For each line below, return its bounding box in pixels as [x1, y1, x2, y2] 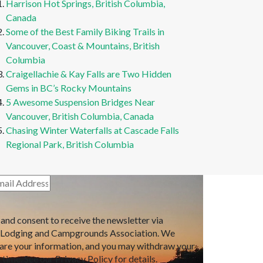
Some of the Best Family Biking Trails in [6, 26, 164, 37]
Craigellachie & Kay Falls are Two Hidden [6, 68, 171, 79]
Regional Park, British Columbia [6, 139, 134, 150]
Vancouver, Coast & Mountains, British [6, 40, 160, 51]
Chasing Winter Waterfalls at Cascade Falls [6, 124, 179, 136]
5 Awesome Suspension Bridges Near [6, 96, 155, 107]
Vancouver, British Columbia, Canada [6, 110, 154, 122]
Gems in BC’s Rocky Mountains [6, 82, 131, 93]
